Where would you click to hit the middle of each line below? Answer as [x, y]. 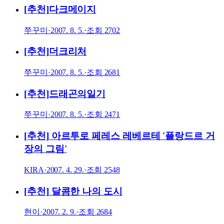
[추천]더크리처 [55, 51]
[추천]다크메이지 [60, 9]
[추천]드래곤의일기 [65, 93]
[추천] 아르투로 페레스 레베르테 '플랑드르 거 [119, 136]
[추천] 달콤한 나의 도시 [73, 191]
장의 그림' [45, 149]
